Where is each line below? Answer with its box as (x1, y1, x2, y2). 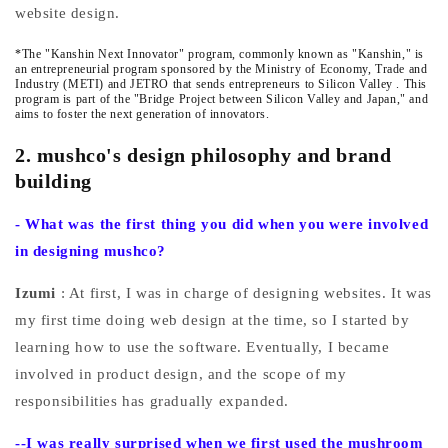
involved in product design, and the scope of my (15, 365, 347, 382)
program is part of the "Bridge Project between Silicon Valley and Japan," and (15, 92, 429, 107)
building (15, 170, 92, 193)
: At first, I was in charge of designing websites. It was (60, 284, 432, 301)
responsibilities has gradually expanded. (15, 392, 290, 409)
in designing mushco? (15, 242, 166, 259)
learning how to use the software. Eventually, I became (15, 338, 390, 355)
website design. (15, 5, 120, 22)
